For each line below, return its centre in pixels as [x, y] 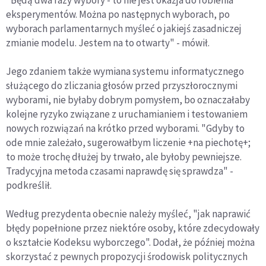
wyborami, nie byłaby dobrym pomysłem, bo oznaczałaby [128, 100]
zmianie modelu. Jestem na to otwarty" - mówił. [108, 43]
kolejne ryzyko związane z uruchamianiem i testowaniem [127, 114]
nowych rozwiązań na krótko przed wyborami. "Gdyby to [125, 129]
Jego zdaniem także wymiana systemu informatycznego [125, 72]
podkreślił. [29, 186]
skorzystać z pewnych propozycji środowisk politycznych [127, 257]
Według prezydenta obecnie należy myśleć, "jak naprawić [128, 214]
